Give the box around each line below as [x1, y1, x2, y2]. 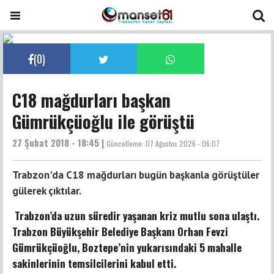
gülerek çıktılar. [12, 184, 81, 198]
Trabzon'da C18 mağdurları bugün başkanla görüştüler [12, 168, 259, 182]
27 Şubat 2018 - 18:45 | [12, 136, 106, 149]
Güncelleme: [106, 138, 146, 149]
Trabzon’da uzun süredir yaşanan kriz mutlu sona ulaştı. [12, 208, 259, 223]
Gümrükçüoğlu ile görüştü [12, 109, 194, 134]
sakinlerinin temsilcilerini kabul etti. [12, 256, 176, 271]
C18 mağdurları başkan [12, 87, 171, 113]
